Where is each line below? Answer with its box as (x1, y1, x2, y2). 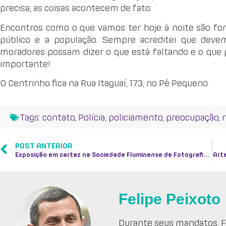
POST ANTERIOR (15, 142, 73, 150)
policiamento (108, 112, 162, 123)
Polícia (78, 112, 105, 123)
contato (42, 112, 75, 123)
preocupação (166, 112, 218, 123)
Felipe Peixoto (119, 191, 221, 208)
